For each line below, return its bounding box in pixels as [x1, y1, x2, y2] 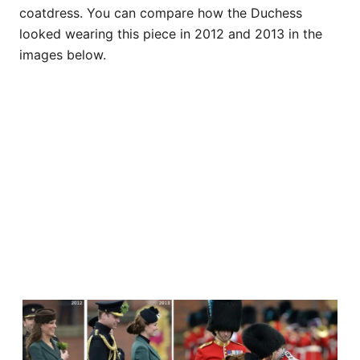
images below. [19, 47, 106, 63]
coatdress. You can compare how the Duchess [19, 5, 302, 22]
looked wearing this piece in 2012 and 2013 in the [19, 26, 322, 43]
